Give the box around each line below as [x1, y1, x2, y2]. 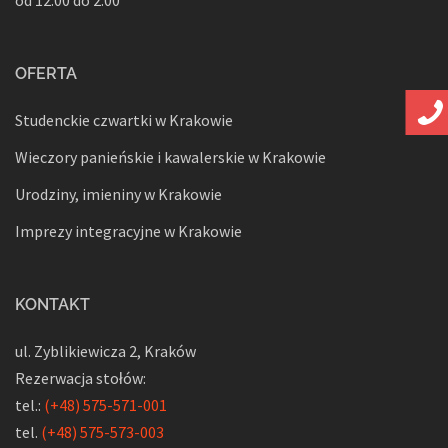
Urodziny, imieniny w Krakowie [15, 183, 222, 204]
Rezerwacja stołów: [15, 367, 146, 388]
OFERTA [15, 63, 77, 83]
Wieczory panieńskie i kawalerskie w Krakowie [15, 146, 326, 167]
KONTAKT [15, 294, 90, 314]
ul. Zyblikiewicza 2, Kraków [15, 340, 196, 361]
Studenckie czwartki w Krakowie [15, 109, 233, 130]
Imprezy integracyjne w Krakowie [15, 220, 242, 241]
